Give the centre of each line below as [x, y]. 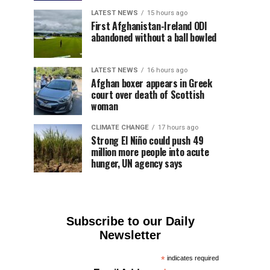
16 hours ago [167, 70]
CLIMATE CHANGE [120, 127]
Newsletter [130, 235]
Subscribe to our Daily [130, 221]
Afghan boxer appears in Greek [152, 83]
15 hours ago [167, 13]
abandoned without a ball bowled [154, 37]
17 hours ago [178, 127]
